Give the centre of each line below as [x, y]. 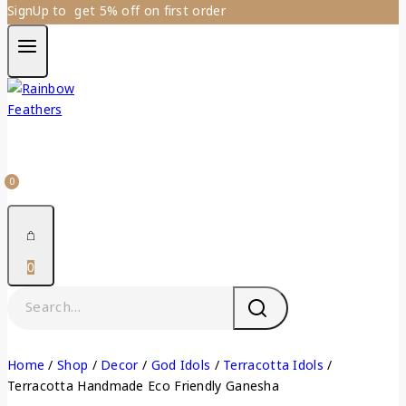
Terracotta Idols [273, 364]
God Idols [181, 364]
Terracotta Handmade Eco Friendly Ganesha [143, 385]
